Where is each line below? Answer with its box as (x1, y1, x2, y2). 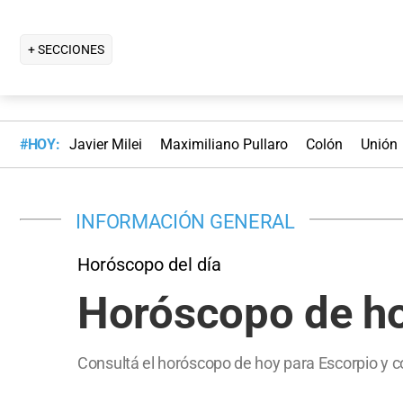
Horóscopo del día (77, 253, 221, 275)
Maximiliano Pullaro (159, 136, 288, 154)
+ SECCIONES (28, 41, 104, 57)
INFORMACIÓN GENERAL (76, 209, 295, 233)
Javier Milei (68, 136, 142, 154)
